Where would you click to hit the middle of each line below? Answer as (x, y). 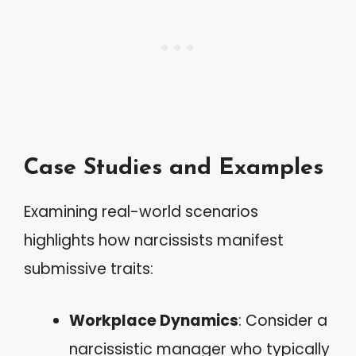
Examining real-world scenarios (141, 212)
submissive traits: (89, 269)
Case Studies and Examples (174, 168)
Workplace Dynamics (154, 320)
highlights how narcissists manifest (154, 240)
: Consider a (283, 320)
